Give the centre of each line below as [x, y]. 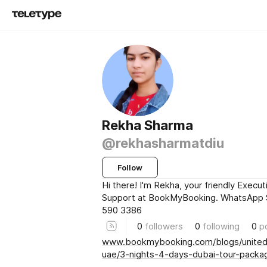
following [221, 226]
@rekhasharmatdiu [163, 143]
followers [164, 226]
